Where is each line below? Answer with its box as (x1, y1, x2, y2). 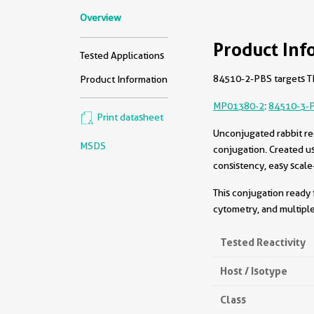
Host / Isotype (220, 264, 287, 278)
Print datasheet (95, 111, 163, 123)
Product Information (80, 74, 168, 85)
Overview (80, 12, 121, 23)
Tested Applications (80, 50, 164, 61)
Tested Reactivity (220, 235, 306, 249)
